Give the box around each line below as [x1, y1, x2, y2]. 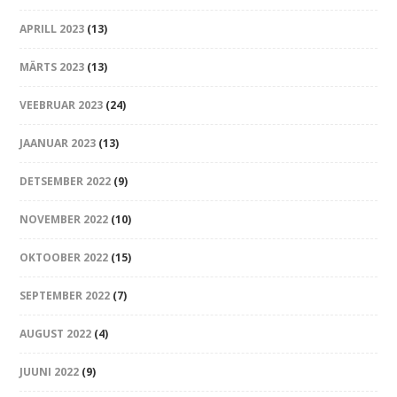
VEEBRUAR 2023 [19, 97, 104, 113]
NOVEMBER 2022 [19, 212, 109, 227]
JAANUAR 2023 [19, 136, 97, 151]
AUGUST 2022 [19, 326, 92, 341]
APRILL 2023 [19, 21, 85, 36]
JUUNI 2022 [19, 364, 80, 379]
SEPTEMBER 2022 [19, 288, 111, 303]
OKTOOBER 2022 [19, 250, 109, 265]
